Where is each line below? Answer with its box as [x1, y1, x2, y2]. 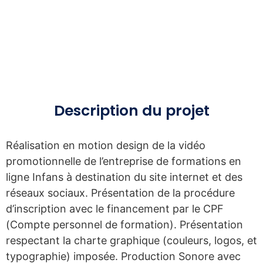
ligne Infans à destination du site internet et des [6, 171, 242, 183]
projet [165, 100, 210, 121]
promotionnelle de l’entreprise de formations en [6, 155, 241, 167]
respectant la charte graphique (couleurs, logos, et [6, 234, 257, 247]
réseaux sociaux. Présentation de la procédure [6, 187, 235, 199]
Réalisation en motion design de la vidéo [6, 139, 205, 151]
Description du [53, 100, 162, 121]
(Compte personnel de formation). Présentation [6, 218, 243, 231]
